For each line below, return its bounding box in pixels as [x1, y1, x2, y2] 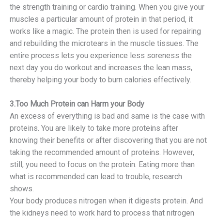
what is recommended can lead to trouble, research [10, 171, 182, 181]
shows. [10, 184, 34, 193]
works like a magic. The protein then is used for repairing [10, 26, 201, 36]
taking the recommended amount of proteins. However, [10, 147, 194, 157]
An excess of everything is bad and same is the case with [10, 111, 205, 121]
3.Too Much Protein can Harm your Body [10, 99, 144, 108]
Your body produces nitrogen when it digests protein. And [10, 196, 203, 205]
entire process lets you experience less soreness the [10, 50, 192, 60]
